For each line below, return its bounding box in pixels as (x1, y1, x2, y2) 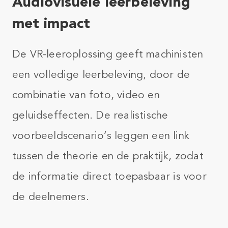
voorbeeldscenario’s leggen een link (12, 129, 190, 142)
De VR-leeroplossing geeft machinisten (12, 47, 204, 61)
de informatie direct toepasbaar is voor (12, 169, 207, 183)
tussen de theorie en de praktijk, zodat (12, 149, 204, 162)
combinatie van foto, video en (12, 88, 160, 101)
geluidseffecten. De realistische (12, 108, 168, 122)
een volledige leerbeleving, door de (12, 68, 190, 81)
